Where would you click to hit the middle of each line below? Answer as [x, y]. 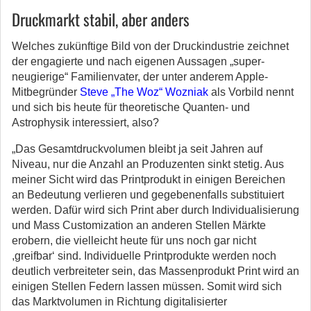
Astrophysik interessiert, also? [85, 123]
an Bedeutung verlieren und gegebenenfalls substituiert [148, 195]
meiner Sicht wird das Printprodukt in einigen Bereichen [149, 180]
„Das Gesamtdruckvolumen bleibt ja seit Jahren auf [137, 149]
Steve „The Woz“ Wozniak [144, 92]
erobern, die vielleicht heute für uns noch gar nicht [134, 241]
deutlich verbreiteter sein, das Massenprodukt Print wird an [155, 271]
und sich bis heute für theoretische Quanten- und [131, 108]
